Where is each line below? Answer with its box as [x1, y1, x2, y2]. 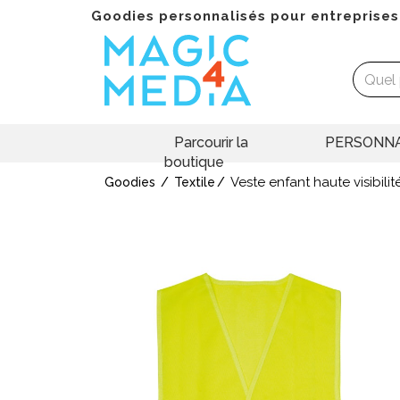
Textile [174, 175, 215, 190]
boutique [163, 154, 224, 171]
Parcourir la [174, 134, 248, 152]
